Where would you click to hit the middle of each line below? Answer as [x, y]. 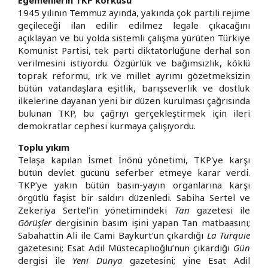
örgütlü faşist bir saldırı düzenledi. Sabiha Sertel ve [134, 197]
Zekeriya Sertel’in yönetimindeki [96, 210]
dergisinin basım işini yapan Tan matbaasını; [151, 222]
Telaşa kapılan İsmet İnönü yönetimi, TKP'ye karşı [134, 159]
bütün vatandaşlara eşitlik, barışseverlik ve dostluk [134, 88]
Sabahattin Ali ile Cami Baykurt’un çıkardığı [112, 235]
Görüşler [35, 222]
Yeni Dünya [101, 260]
